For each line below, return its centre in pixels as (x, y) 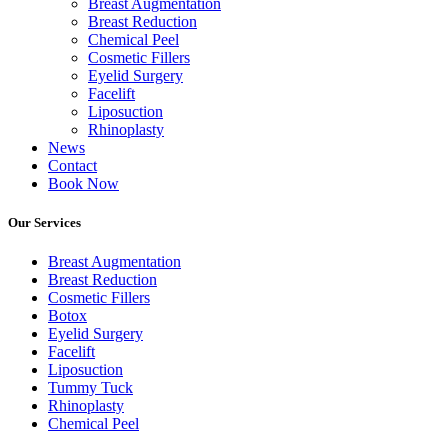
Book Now (83, 183)
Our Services (44, 222)
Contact (72, 165)
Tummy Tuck (90, 388)
